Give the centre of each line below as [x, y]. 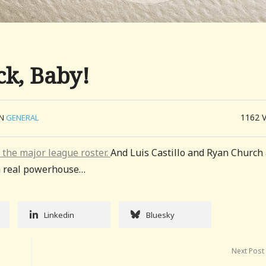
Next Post [248, 251]
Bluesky [160, 215]
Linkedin [59, 215]
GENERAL [22, 118]
